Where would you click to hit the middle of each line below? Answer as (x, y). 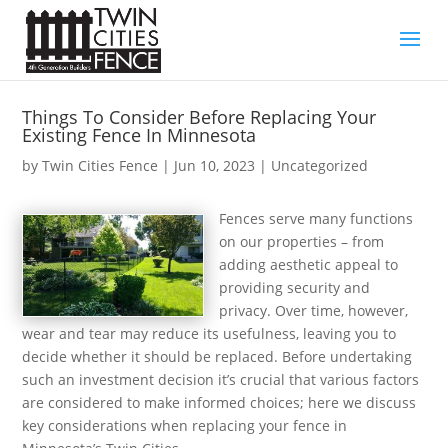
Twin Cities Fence (100, 165)
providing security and (294, 287)
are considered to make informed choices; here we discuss (219, 402)
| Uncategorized (312, 165)
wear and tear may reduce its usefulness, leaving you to (209, 333)
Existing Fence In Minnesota (139, 135)
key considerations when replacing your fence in (185, 425)
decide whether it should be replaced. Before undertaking (217, 356)
